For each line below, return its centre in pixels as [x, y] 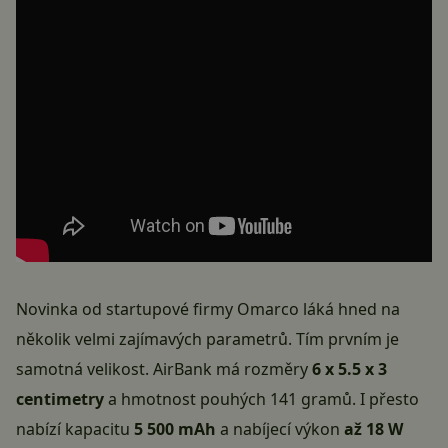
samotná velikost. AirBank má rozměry [164, 369]
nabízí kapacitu [75, 429]
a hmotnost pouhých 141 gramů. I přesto [261, 399]
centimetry [60, 399]
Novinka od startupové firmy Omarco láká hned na [208, 309]
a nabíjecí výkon [280, 429]
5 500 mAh [175, 429]
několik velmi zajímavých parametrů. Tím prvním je [207, 339]
